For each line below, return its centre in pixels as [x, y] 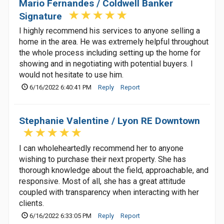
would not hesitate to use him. [71, 75]
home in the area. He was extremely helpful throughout [114, 42]
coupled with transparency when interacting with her [109, 192]
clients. [31, 203]
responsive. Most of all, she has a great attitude [102, 181]
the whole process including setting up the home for [110, 53]
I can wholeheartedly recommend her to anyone [101, 148]
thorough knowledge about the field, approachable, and [114, 170]
